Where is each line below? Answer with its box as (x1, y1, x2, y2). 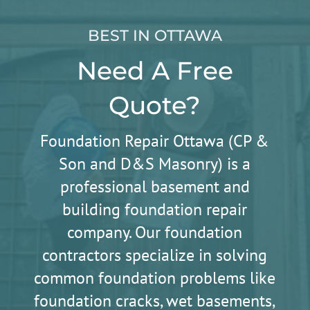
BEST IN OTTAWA (87, 26, 222, 45)
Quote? (109, 89, 201, 120)
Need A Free (76, 55, 233, 86)
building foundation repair (62, 198, 248, 220)
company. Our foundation (67, 221, 243, 243)
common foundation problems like (34, 266, 276, 289)
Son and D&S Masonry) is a (59, 152, 251, 174)
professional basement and (60, 175, 250, 197)
